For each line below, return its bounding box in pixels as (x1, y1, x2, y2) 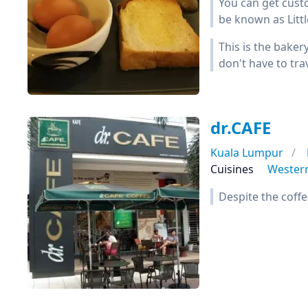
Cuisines (210, 162, 254, 177)
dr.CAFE (210, 116, 271, 139)
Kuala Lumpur (210, 145, 283, 160)
